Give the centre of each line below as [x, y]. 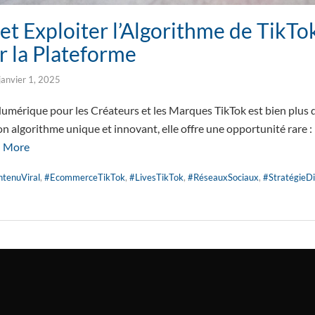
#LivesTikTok [156, 177]
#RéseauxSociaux [223, 177]
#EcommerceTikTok [85, 177]
